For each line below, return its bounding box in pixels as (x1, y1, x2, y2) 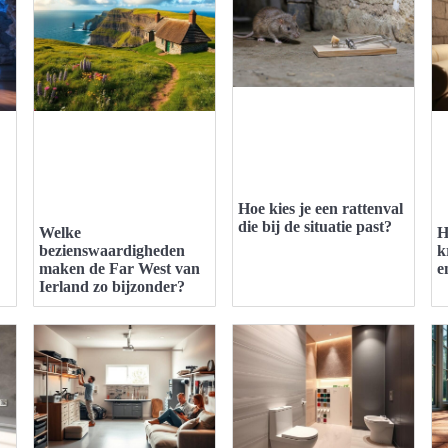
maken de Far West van (39, 260, 200, 278)
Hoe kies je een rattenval (238, 200, 403, 218)
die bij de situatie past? (238, 218, 392, 236)
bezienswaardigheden (39, 242, 185, 260)
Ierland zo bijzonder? (39, 278, 185, 296)
